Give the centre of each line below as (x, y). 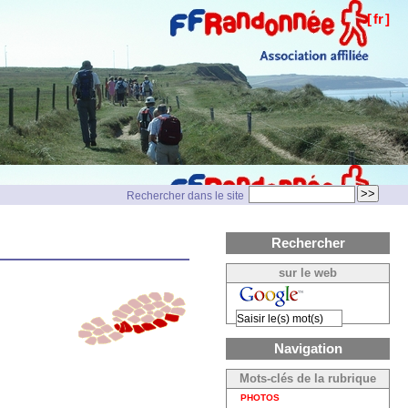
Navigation (308, 348)
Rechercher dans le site (185, 196)
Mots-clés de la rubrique (308, 379)
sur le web (308, 273)
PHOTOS (260, 398)
